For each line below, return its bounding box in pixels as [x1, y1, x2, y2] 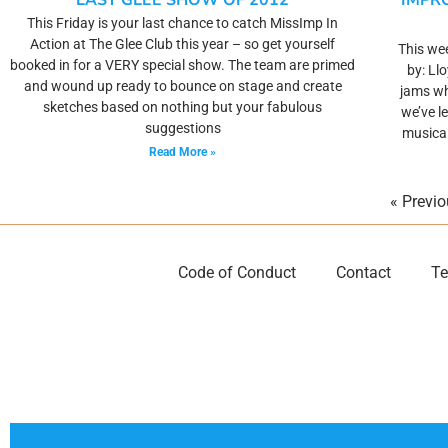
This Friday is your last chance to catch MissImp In [27, 15, 339, 31]
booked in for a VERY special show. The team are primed [10, 57, 356, 73]
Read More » [149, 145, 217, 159]
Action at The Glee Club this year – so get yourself [30, 36, 336, 52]
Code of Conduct [177, 263, 296, 282]
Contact [335, 263, 391, 282]
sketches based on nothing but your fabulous [43, 99, 323, 115]
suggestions [144, 120, 221, 136]
